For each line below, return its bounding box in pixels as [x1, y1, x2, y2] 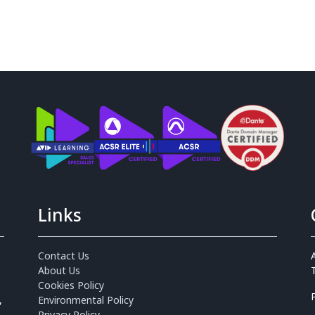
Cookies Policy [38, 278, 104, 292]
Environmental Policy [38, 293, 134, 307]
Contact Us [38, 249, 89, 262]
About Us [38, 264, 80, 277]
